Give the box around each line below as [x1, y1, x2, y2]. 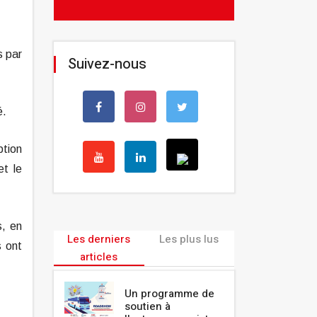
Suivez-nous [68, 54, 146, 75]
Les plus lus [159, 231, 219, 248]
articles [80, 249, 118, 265]
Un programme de [125, 286, 214, 302]
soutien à [125, 299, 171, 315]
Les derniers [67, 231, 131, 248]
